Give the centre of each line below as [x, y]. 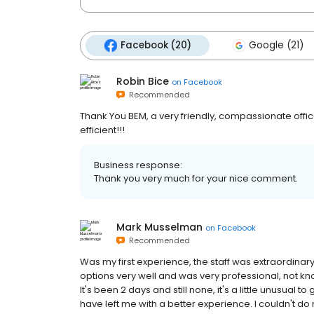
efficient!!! [102, 130]
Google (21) [276, 46]
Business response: [138, 165]
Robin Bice [143, 82]
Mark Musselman [159, 227]
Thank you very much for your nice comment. [196, 179]
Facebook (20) [156, 46]
